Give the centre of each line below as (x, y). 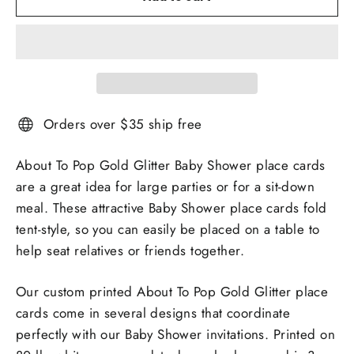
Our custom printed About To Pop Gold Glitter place (172, 291)
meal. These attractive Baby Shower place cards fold (171, 207)
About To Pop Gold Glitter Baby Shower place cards (171, 165)
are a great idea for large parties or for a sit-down (166, 186)
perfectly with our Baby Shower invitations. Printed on (175, 334)
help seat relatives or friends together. (130, 250)
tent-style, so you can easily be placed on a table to (168, 229)
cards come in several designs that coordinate (153, 313)
